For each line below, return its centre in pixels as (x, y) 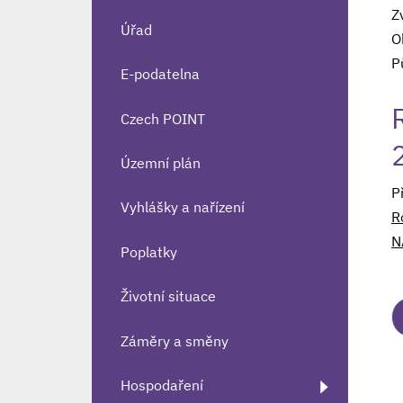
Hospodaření (162, 385)
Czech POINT (163, 118)
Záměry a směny (175, 340)
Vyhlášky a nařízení (183, 207)
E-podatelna (160, 74)
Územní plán (161, 163)
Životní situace (168, 296)
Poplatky (149, 251)
